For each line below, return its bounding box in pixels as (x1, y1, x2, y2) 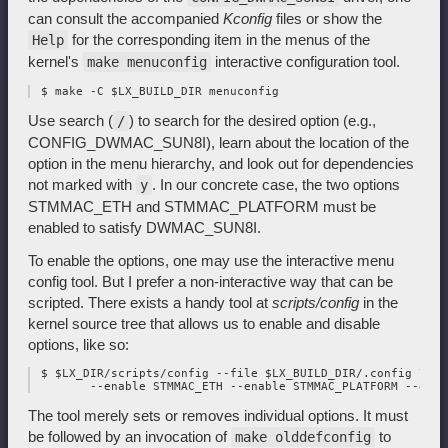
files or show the (272, 10, 382, 28)
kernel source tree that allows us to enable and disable (28, 315, 380, 333)
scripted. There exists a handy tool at (28, 294, 272, 312)
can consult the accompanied (28, 10, 223, 28)
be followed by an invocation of (28, 428, 231, 446)
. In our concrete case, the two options (152, 176, 400, 194)
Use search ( (28, 112, 113, 130)
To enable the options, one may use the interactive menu (28, 252, 394, 270)
